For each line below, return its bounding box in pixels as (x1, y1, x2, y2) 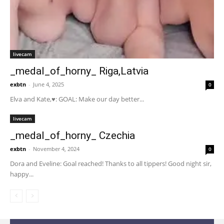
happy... (10, 169, 33, 178)
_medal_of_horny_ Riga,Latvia (10, 64, 148, 77)
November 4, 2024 (33, 144, 79, 152)
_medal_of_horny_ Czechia (10, 129, 135, 141)
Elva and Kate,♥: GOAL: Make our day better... (10, 94, 144, 103)
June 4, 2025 (33, 80, 64, 88)
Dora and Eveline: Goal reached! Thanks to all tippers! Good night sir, (10, 158, 211, 168)
